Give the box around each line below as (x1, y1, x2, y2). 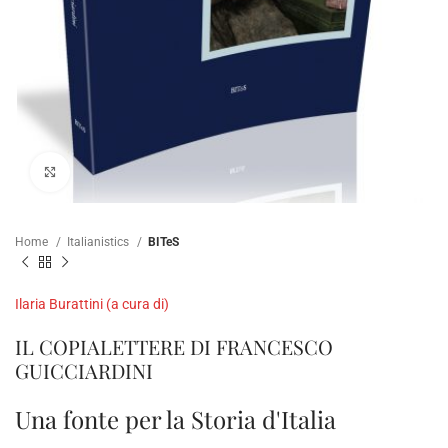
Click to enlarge (70, 164, 159, 180)
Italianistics (67, 235, 132, 250)
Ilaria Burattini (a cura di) (15, 295, 169, 312)
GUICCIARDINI (15, 356, 153, 384)
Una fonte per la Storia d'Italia (15, 402, 336, 435)
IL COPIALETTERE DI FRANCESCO (15, 332, 333, 360)
